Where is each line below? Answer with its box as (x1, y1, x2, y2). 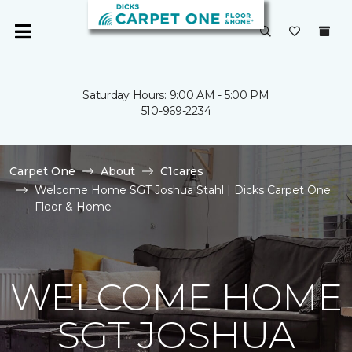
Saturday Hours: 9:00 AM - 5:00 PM (82, 88, 269, 102)
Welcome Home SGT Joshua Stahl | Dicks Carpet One (35, 183, 331, 197)
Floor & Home (35, 200, 112, 214)
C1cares (160, 164, 203, 178)
